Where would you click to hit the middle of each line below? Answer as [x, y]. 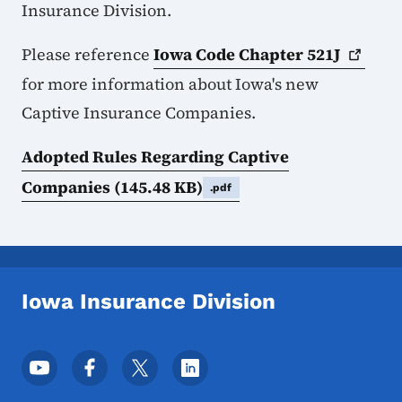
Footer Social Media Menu [137, 359]
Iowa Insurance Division [149, 301]
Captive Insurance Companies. [142, 112]
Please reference [87, 54]
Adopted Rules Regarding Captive [155, 156]
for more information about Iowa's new [170, 83]
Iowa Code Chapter [230, 54]
